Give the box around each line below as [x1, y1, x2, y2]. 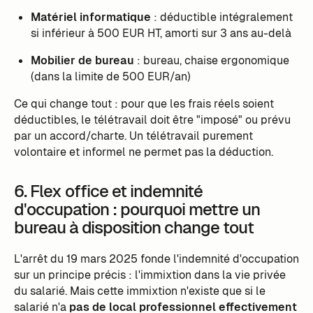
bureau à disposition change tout [13, 216, 254, 238]
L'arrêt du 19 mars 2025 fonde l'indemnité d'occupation [13, 251, 299, 266]
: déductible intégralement [150, 10, 293, 25]
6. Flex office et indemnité [13, 180, 203, 202]
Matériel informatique [30, 10, 151, 25]
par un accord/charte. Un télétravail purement [13, 128, 253, 143]
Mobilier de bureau [30, 53, 134, 68]
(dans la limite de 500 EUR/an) [30, 69, 191, 85]
